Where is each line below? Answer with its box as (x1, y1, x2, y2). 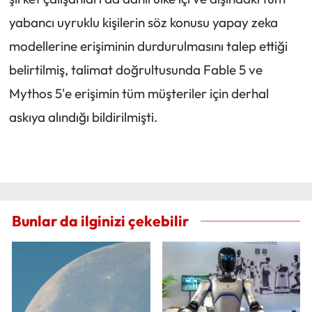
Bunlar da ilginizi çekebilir (12, 211, 189, 231)
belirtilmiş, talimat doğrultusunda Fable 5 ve (8, 61, 263, 78)
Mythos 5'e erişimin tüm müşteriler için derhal (8, 84, 269, 102)
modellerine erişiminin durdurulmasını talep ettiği (8, 37, 288, 54)
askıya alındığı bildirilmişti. (8, 108, 158, 125)
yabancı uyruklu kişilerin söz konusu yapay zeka (8, 13, 278, 31)
